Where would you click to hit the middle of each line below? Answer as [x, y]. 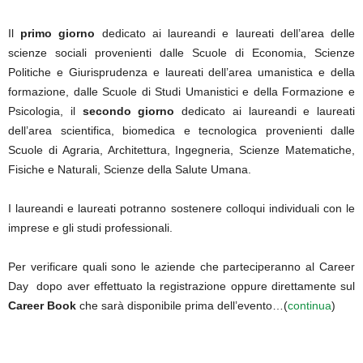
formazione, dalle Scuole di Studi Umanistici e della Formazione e [181, 92]
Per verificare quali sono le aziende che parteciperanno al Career [181, 267]
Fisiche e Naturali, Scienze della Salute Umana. [130, 169]
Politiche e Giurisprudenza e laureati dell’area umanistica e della [181, 72]
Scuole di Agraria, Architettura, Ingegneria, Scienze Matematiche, [181, 150]
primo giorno [58, 33]
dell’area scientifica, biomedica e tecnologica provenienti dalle [181, 130]
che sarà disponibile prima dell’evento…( [182, 305]
